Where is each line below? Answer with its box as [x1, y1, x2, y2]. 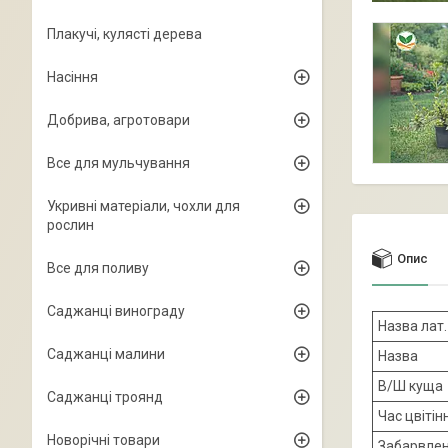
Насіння [47, 69, 98, 85]
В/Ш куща [378, 378, 443, 395]
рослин [47, 217, 94, 233]
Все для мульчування [47, 155, 190, 171]
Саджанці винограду [47, 303, 185, 319]
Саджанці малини [47, 346, 165, 362]
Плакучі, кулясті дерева [47, 26, 202, 42]
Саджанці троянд [47, 389, 163, 405]
